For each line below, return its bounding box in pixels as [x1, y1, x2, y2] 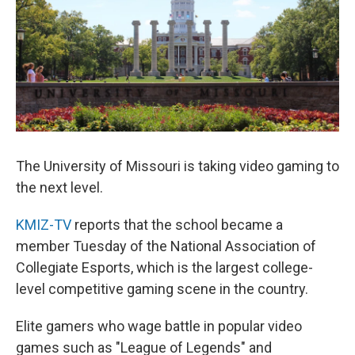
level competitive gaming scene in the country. [16, 281, 308, 297]
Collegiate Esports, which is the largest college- [16, 259, 313, 276]
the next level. [16, 179, 103, 196]
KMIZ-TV [16, 216, 71, 233]
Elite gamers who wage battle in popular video [16, 318, 302, 334]
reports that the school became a [71, 216, 283, 233]
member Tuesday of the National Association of [16, 238, 316, 254]
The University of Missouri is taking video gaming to [16, 158, 339, 174]
